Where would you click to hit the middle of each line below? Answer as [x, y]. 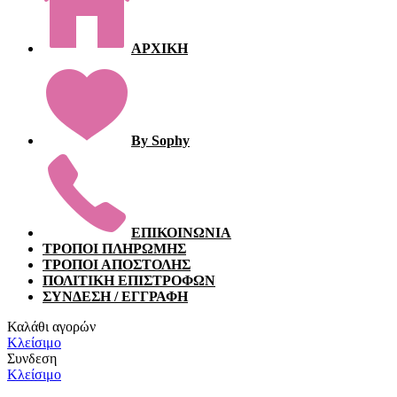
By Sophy [160, 141]
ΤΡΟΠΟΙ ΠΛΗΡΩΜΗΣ [114, 249]
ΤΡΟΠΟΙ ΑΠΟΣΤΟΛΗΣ [117, 265]
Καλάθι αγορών [51, 327]
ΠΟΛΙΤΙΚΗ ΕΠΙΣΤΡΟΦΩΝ [129, 281]
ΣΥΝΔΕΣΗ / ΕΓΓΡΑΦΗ [115, 297]
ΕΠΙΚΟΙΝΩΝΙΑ [181, 233]
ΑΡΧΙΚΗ [160, 49]
